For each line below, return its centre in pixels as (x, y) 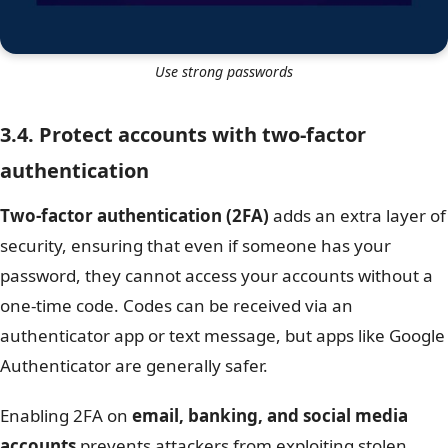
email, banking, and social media (270, 415)
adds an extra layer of (357, 215)
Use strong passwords (224, 71)
